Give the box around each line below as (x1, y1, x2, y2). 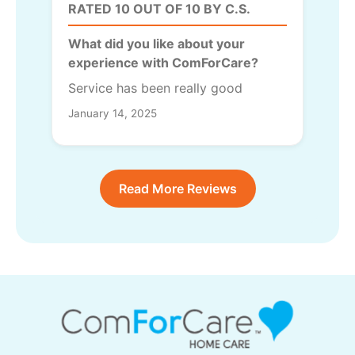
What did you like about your (68, 35, 245, 52)
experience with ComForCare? (68, 54, 258, 71)
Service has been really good (68, 79, 242, 96)
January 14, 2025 (68, 106, 157, 120)
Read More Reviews (118, 180, 237, 197)
